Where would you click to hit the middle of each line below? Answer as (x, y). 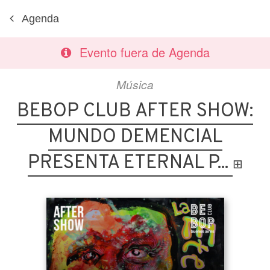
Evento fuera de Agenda (144, 52)
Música (135, 84)
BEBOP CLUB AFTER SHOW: (135, 111)
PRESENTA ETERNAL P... (130, 163)
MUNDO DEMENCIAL (135, 137)
